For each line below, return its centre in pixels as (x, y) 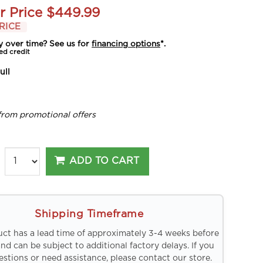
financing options (126, 44)
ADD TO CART (104, 161)
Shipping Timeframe (89, 214)
